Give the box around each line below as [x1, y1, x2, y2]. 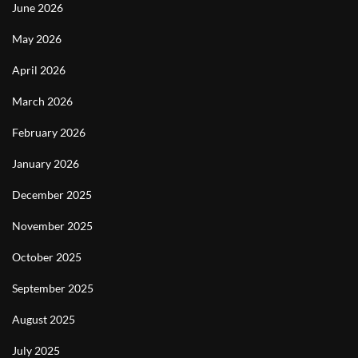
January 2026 [12, 157, 79, 170]
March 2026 [12, 94, 73, 108]
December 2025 [12, 188, 92, 201]
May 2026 [12, 32, 62, 46]
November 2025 [12, 219, 93, 233]
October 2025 [12, 250, 82, 264]
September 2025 [12, 281, 93, 295]
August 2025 [12, 312, 75, 326]
